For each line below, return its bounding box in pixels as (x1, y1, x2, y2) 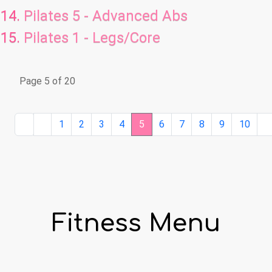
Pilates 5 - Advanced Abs (24, 7, 188, 25)
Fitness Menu (52, 210, 220, 237)
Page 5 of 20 (19, 75, 75, 87)
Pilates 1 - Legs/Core (24, 29, 160, 47)
